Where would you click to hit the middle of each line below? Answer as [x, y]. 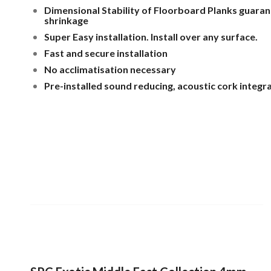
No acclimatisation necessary [110, 70]
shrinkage [66, 21]
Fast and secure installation [106, 53]
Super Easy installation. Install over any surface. [151, 37]
